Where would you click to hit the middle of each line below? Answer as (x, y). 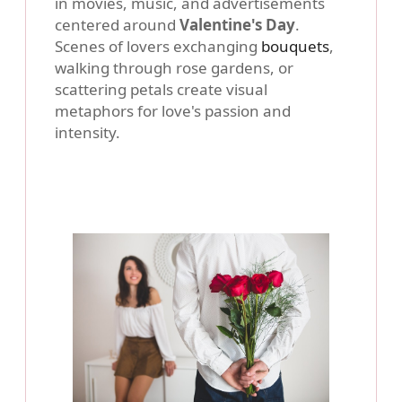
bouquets (295, 46)
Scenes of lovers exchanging (158, 46)
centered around (117, 24)
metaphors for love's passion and (173, 110)
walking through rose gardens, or (174, 67)
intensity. (87, 132)
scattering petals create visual (161, 89)
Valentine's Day (237, 24)
